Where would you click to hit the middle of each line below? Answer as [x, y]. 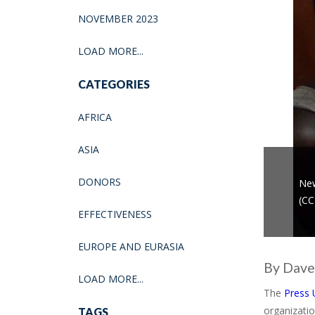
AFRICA [95, 117]
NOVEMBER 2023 [118, 18]
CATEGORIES [114, 84]
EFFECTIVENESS [115, 214]
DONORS [99, 181]
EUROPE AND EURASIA [131, 246]
